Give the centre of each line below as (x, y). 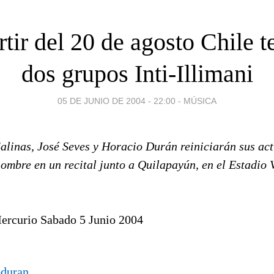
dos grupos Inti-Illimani (137, 73)
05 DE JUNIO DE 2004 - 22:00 (117, 101)
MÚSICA (200, 101)
